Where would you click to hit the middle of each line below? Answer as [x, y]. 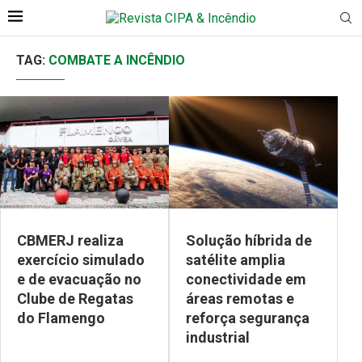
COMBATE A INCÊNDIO [117, 60]
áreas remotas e [240, 299]
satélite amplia [236, 260]
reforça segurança [248, 318]
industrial [218, 338]
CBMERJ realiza [70, 241]
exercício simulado [81, 260]
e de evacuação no [79, 280]
